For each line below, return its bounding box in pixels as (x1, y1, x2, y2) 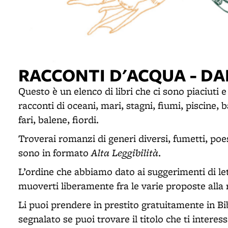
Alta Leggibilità (91, 146, 158, 159)
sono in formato (18, 146, 91, 159)
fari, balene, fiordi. (18, 113, 99, 126)
